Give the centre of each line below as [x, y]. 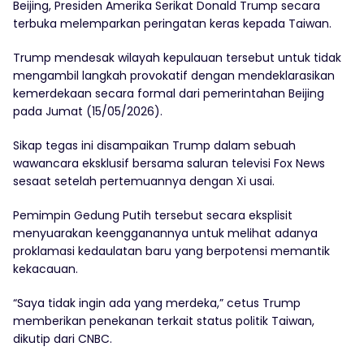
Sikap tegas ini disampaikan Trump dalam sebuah [154, 146]
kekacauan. [45, 269]
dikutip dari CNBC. [63, 339]
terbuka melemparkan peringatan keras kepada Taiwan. [172, 24]
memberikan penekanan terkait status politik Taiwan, [164, 321]
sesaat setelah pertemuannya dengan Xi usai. [144, 182]
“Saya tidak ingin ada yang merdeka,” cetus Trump [157, 303]
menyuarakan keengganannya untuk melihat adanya [165, 234]
